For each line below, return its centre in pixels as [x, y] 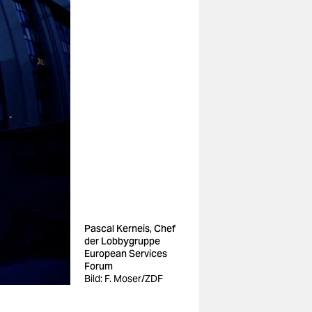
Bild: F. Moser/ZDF [124, 279]
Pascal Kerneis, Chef [130, 228]
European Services [126, 253]
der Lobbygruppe [122, 241]
